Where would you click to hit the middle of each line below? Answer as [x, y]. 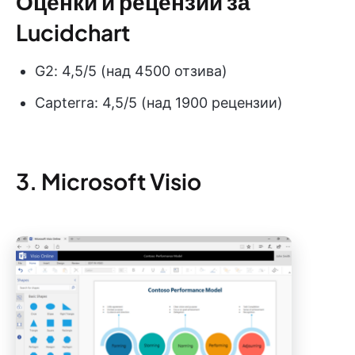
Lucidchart [73, 32]
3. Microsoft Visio [109, 181]
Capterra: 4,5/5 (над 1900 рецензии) [159, 103]
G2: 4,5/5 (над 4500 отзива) [131, 71]
